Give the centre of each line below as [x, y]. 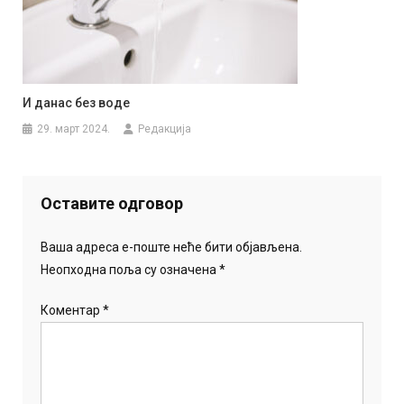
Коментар [72, 311]
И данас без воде [77, 103]
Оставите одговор [112, 204]
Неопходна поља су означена [130, 270]
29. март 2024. [74, 129]
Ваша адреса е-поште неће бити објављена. [172, 248]
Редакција [165, 129]
